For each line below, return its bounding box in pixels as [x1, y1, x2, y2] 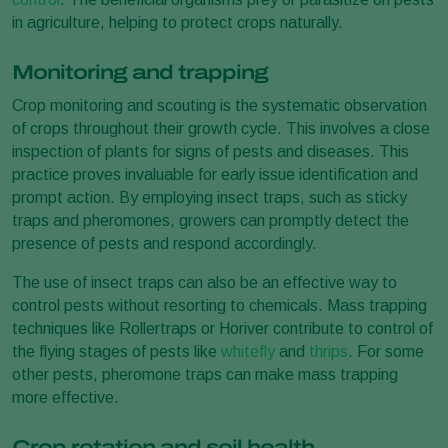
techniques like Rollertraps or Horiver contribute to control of [12, 320, 433, 337]
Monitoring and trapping [12, 61, 268, 83]
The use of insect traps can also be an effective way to [12, 274, 397, 291]
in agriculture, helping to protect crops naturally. [12, 14, 343, 31]
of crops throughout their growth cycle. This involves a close [12, 120, 430, 137]
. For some [348, 343, 424, 360]
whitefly [221, 343, 275, 360]
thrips [309, 343, 348, 360]
